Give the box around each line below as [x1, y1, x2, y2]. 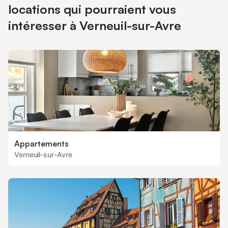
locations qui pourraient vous [8, 2, 176, 17]
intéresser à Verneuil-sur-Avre [8, 18, 181, 33]
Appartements [14, 138, 69, 149]
